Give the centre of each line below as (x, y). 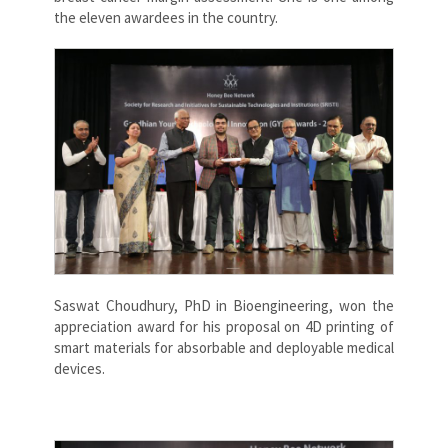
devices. (79, 369)
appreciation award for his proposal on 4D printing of (224, 327)
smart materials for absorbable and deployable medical (224, 348)
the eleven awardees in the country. (166, 18)
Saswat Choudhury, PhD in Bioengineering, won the (224, 306)
